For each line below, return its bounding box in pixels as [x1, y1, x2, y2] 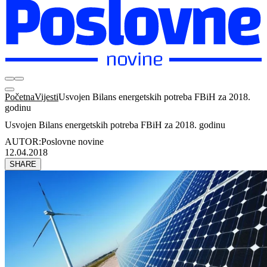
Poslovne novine [41, 136, 104, 147]
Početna [5, 92, 35, 102]
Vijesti [35, 92, 58, 102]
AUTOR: [5, 136, 41, 147]
